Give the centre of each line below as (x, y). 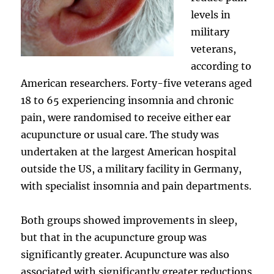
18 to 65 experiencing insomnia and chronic (128, 100)
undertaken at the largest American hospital (129, 151)
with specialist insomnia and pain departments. (136, 186)
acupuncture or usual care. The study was (120, 134)
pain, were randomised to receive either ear (126, 117)
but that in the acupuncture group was (114, 237)
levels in (211, 14)
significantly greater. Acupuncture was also (125, 254)
